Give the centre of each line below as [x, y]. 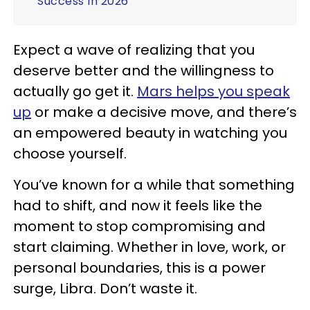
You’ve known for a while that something [154, 184]
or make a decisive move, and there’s [164, 112]
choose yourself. [70, 153]
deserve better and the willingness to [144, 70]
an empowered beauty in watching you [150, 133]
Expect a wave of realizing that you [134, 49]
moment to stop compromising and [139, 226]
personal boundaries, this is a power [139, 267]
